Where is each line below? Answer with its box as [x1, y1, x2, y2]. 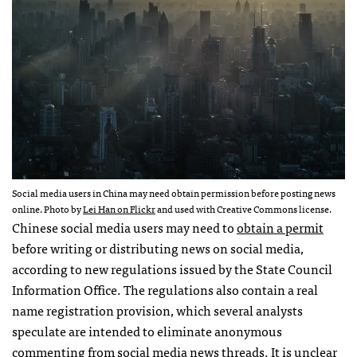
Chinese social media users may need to [12, 216, 237, 237]
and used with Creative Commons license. [155, 200, 331, 217]
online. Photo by [12, 200, 83, 217]
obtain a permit [237, 216, 324, 237]
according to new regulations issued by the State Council [12, 257, 332, 279]
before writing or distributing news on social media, [12, 237, 304, 258]
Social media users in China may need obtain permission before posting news [12, 184, 335, 201]
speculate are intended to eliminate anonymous [12, 320, 282, 341]
